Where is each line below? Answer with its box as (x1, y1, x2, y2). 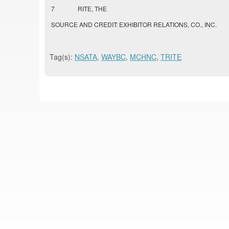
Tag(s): (50, 52, 75, 62)
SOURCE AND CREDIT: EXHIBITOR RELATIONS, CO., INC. (51, 20, 217, 29)
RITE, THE (78, 4, 107, 13)
